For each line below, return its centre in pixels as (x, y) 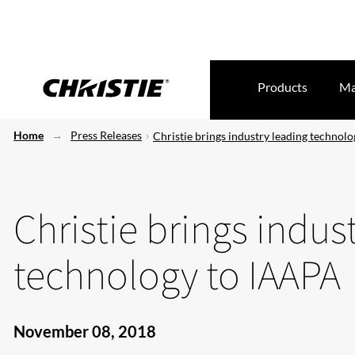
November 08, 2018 (85, 331)
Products (282, 87)
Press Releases (106, 135)
